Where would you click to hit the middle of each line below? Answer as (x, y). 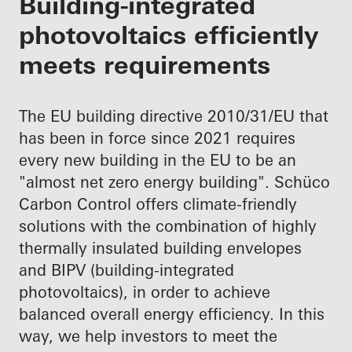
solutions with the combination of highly (168, 226)
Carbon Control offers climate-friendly (158, 204)
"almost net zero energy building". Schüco (174, 182)
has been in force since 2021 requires (157, 138)
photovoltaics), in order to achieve (145, 292)
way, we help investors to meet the (148, 336)
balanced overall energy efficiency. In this (172, 314)
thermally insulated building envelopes (160, 248)
